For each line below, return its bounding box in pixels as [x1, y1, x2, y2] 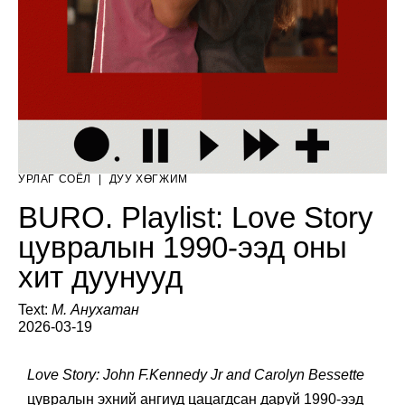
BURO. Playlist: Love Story [18, 200, 373, 234]
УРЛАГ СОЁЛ [18, 172, 91, 185]
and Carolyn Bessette [226, 366, 364, 382]
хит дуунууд [18, 259, 183, 294]
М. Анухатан [52, 301, 139, 317]
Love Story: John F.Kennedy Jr [27, 366, 222, 382]
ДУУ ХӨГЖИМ [108, 172, 188, 185]
